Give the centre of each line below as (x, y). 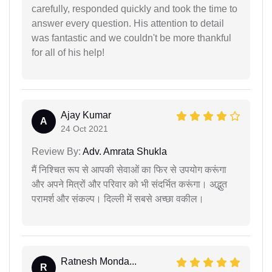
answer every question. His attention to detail (128, 23)
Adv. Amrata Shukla (124, 151)
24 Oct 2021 (84, 128)
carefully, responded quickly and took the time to (134, 8)
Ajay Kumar (86, 115)
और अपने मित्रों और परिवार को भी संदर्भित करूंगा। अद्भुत (129, 184)
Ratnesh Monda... (99, 261)
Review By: (56, 151)
